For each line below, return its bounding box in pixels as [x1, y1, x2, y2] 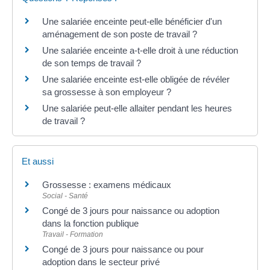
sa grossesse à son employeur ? [42, 87, 171, 97]
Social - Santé [42, 192, 88, 201]
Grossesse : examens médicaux [42, 180, 171, 190]
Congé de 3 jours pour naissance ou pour [42, 244, 204, 255]
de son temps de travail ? [42, 58, 141, 68]
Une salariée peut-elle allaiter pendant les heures [42, 103, 232, 113]
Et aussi [22, 156, 54, 167]
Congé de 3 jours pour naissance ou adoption [42, 206, 219, 216]
